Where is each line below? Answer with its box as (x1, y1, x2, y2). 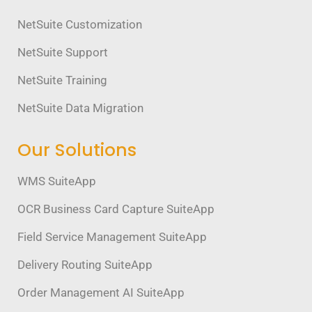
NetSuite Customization (17, 17, 142, 31)
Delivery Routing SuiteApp (17, 257, 153, 272)
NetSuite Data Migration (17, 100, 143, 115)
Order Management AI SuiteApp (17, 285, 185, 299)
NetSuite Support (17, 45, 108, 59)
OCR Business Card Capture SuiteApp (17, 201, 214, 216)
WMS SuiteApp (17, 173, 96, 188)
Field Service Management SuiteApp (17, 229, 207, 244)
